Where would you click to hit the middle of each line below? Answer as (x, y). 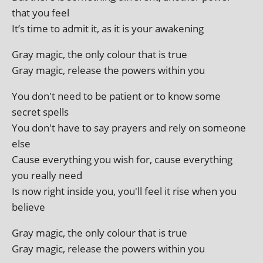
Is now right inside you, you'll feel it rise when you (124, 191)
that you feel (41, 13)
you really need (47, 175)
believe (28, 207)
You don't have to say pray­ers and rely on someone (129, 128)
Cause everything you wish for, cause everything (122, 159)
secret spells (40, 112)
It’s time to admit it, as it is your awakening (108, 28)
